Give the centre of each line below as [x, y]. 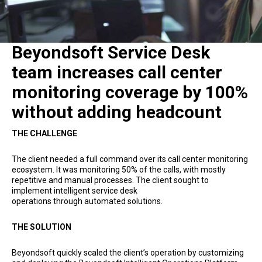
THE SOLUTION [42, 227]
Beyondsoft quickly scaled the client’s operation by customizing [128, 252]
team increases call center [117, 72]
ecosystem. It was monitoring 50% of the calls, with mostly [119, 169]
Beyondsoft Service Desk [111, 52]
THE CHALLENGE [44, 133]
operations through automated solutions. [87, 201]
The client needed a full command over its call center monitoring [130, 159]
